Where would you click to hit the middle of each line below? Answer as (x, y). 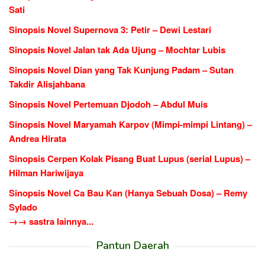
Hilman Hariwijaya (46, 172)
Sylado (23, 207)
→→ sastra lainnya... (51, 221)
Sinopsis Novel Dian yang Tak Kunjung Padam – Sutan (121, 70)
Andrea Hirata (38, 138)
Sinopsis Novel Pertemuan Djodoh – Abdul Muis (108, 104)
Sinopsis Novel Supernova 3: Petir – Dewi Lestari (110, 29)
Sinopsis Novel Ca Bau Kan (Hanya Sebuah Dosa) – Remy (128, 193)
